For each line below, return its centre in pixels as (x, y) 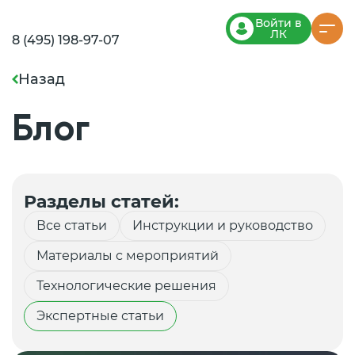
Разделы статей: (101, 202)
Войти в (279, 23)
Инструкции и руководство (223, 225)
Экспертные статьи (100, 316)
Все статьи (72, 225)
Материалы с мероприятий (128, 256)
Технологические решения (126, 286)
